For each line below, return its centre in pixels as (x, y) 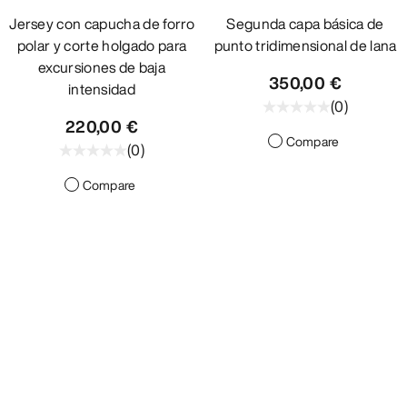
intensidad (102, 89)
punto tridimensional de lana (305, 46)
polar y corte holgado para (102, 46)
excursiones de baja (102, 68)
